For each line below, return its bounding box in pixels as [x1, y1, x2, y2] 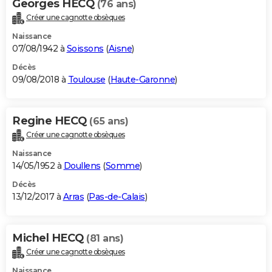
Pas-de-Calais [89, 191, 145, 202]
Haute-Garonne [110, 73, 175, 85]
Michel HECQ [12, 231, 86, 245]
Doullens [63, 160, 101, 171]
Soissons [66, 42, 104, 54]
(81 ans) [86, 232, 123, 244]
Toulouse [67, 73, 106, 85]
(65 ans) [89, 115, 128, 127]
